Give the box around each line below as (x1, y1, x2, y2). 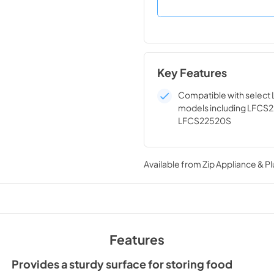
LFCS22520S (178, 115, 231, 126)
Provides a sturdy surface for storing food (11, 257, 232, 271)
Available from (143, 158, 202, 169)
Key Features (157, 66, 227, 80)
